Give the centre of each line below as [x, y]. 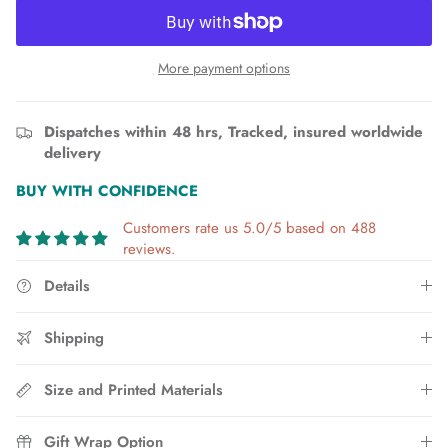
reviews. [149, 248]
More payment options [224, 67]
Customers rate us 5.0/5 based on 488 [249, 227]
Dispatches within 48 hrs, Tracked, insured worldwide [233, 131]
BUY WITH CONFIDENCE [107, 190]
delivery [72, 152]
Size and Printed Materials [133, 389]
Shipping [74, 337]
